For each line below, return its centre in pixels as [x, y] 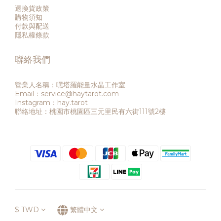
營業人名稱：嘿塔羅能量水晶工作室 [70, 85]
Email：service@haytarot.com [67, 94]
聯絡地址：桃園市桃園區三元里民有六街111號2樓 [90, 111]
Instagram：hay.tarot [51, 103]
